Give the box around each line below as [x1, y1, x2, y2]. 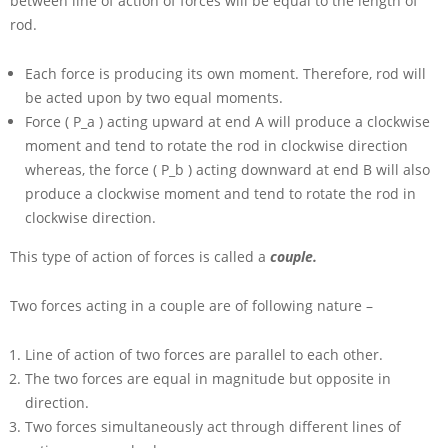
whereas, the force [25, 160, 153, 180]
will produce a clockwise [268, 112, 430, 132]
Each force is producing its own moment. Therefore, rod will [25, 64, 426, 84]
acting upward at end [107, 112, 255, 132]
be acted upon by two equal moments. [25, 88, 283, 108]
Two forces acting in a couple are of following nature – [10, 296, 373, 316]
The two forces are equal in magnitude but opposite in [25, 369, 391, 389]
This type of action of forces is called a [10, 247, 270, 267]
